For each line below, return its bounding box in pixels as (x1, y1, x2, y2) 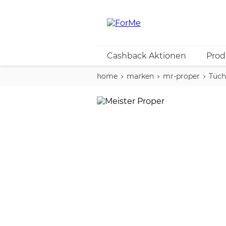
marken (127, 72, 154, 81)
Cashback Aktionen (107, 51, 186, 61)
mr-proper (163, 72, 200, 81)
